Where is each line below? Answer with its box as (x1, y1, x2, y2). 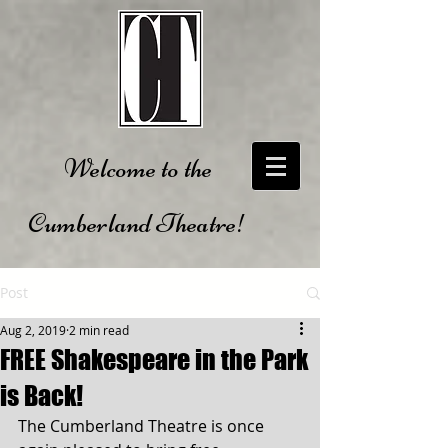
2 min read (69, 322, 129, 338)
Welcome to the (63, 151, 212, 185)
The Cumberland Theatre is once (18, 415, 268, 437)
